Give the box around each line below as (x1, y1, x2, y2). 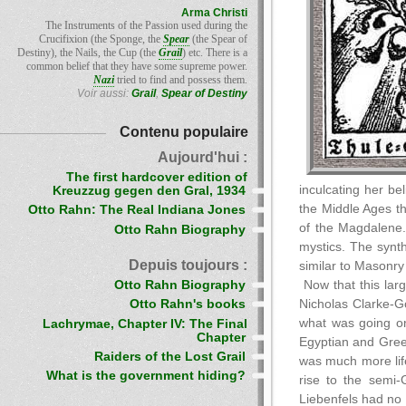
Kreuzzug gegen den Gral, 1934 (53, 184, 246, 198)
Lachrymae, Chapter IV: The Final (43, 316, 247, 331)
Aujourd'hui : (158, 150, 247, 165)
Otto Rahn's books (130, 297, 246, 312)
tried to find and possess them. (114, 73, 247, 86)
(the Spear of (189, 33, 247, 45)
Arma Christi (181, 6, 247, 19)
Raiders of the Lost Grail (94, 349, 246, 363)
